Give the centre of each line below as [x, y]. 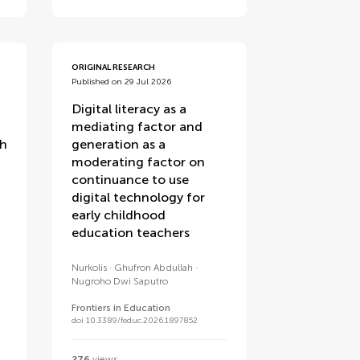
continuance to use [131, 180]
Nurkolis [90, 268]
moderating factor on [139, 162]
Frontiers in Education [121, 308]
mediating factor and [137, 127]
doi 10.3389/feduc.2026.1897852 [135, 321]
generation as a [119, 144]
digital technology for [139, 197]
